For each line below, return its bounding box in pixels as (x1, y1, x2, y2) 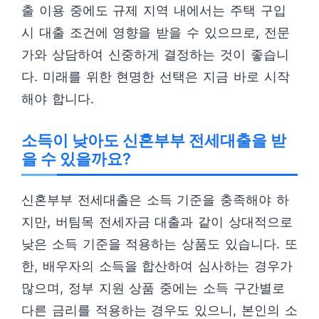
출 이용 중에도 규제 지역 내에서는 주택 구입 (21, 3, 286, 18)
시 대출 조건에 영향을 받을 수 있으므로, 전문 (21, 25, 290, 40)
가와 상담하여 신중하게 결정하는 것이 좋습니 (21, 47, 289, 62)
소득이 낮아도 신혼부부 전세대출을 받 (21, 131, 286, 150)
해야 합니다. (21, 91, 94, 106)
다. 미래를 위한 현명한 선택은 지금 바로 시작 (21, 69, 290, 84)
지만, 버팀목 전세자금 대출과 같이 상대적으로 (21, 214, 293, 229)
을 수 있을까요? (21, 150, 131, 168)
